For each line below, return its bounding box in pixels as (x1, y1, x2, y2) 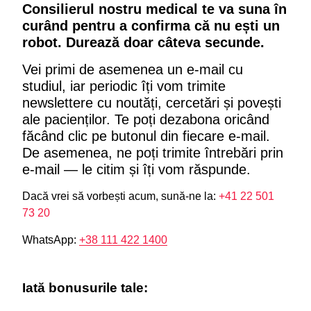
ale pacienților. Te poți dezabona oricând (22, 112, 269, 127)
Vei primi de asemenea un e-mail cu (22, 62, 243, 77)
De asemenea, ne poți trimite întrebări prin (22, 145, 283, 160)
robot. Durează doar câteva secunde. (22, 35, 264, 50)
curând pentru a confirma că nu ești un (22, 18, 280, 33)
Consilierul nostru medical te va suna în (22, 1, 287, 17)
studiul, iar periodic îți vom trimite (22, 78, 226, 94)
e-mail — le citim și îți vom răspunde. (22, 162, 251, 177)
